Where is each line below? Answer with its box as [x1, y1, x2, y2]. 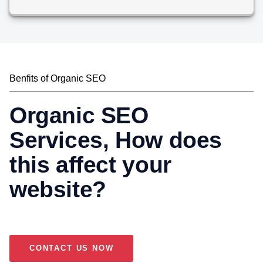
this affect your [9, 152, 171, 178]
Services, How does [9, 127, 222, 153]
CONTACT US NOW [29, 244, 114, 253]
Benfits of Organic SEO [9, 73, 106, 84]
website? [9, 177, 106, 203]
